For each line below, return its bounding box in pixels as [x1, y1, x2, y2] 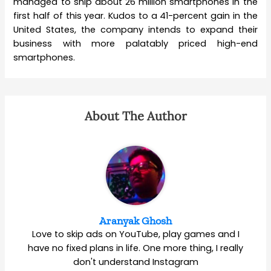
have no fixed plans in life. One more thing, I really [28, 241, 243, 254]
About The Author [84, 108, 187, 123]
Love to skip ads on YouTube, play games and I [31, 227, 240, 240]
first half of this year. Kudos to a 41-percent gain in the [13, 9, 258, 22]
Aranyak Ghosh [99, 214, 172, 227]
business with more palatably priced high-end [13, 37, 258, 50]
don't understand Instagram [73, 255, 198, 268]
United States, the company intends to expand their [13, 23, 258, 36]
